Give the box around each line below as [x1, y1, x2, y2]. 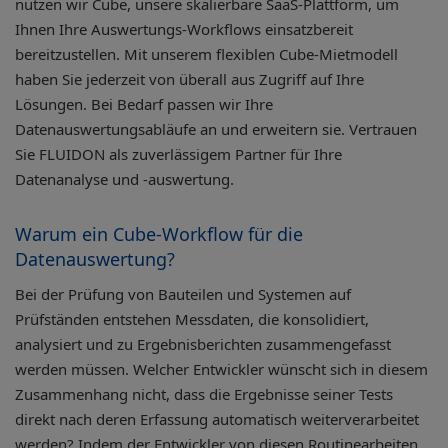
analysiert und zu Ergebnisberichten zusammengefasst [15, 334, 391, 355]
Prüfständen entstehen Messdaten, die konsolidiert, [15, 309, 369, 330]
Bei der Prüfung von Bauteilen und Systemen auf [15, 284, 351, 305]
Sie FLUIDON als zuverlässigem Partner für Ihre [15, 144, 342, 165]
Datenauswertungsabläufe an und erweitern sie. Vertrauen [15, 119, 417, 140]
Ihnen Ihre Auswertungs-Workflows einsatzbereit [15, 19, 353, 40]
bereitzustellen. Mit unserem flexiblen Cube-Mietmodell [15, 44, 398, 65]
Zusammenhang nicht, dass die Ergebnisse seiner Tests [15, 384, 393, 405]
